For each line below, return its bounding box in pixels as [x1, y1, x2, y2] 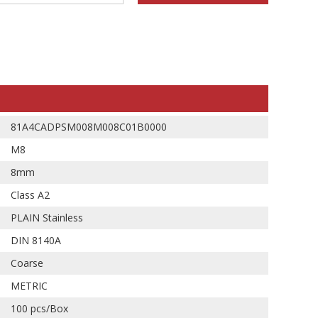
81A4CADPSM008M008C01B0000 [11, 120, 167, 133]
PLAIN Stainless [11, 211, 83, 224]
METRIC [11, 279, 48, 292]
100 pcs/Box [11, 302, 68, 315]
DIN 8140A [11, 234, 61, 247]
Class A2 [11, 188, 50, 202]
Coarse [11, 256, 43, 270]
